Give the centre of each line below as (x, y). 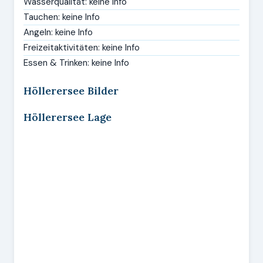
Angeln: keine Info (58, 32)
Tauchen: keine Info (62, 17)
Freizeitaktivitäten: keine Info (82, 48)
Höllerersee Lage (68, 117)
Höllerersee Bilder (71, 91)
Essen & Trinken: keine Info (76, 63)
